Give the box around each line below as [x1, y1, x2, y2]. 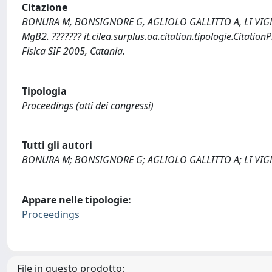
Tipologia [22, 84, 67, 98]
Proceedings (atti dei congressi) [22, 98, 154, 112]
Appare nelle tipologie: [22, 192, 131, 206]
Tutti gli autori [22, 138, 92, 152]
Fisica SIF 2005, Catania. [22, 44, 125, 58]
